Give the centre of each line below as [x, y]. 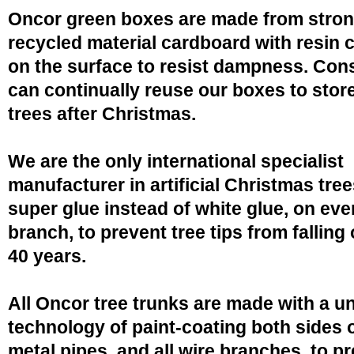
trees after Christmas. [102, 114]
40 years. [47, 256]
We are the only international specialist [176, 161]
